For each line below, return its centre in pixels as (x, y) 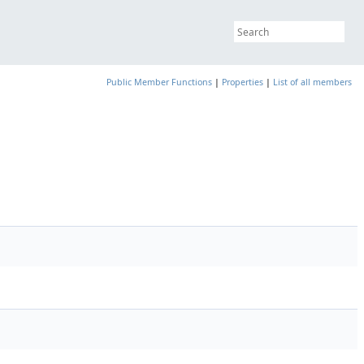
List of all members (312, 82)
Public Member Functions (159, 82)
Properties (243, 82)
